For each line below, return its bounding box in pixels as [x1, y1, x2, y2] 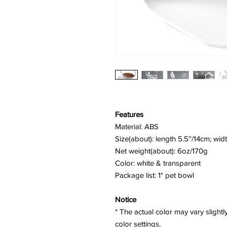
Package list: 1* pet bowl [115, 171, 194, 179]
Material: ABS [115, 122, 159, 131]
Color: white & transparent [115, 159, 201, 167]
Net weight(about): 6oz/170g [115, 146, 208, 155]
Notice [115, 195, 136, 204]
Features [115, 110, 143, 119]
